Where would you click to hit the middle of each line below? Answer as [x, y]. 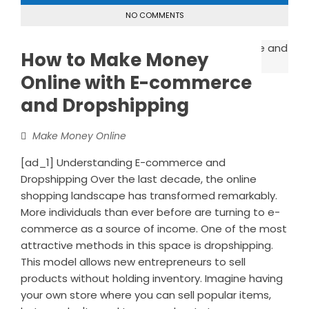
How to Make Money [114, 60]
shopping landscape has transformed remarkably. [149, 195]
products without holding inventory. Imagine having [152, 278]
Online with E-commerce [136, 82]
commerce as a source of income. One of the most [154, 228]
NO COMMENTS [154, 15]
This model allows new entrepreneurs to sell [133, 261]
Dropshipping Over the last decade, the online [139, 179]
